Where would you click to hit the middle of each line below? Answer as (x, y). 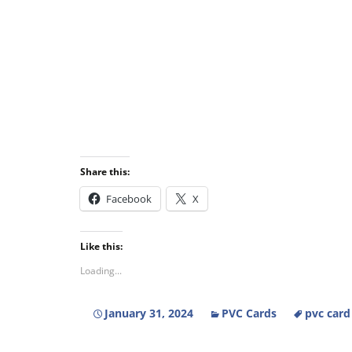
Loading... (101, 271)
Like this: (101, 246)
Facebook (129, 199)
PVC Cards (249, 313)
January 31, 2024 (149, 313)
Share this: (105, 172)
